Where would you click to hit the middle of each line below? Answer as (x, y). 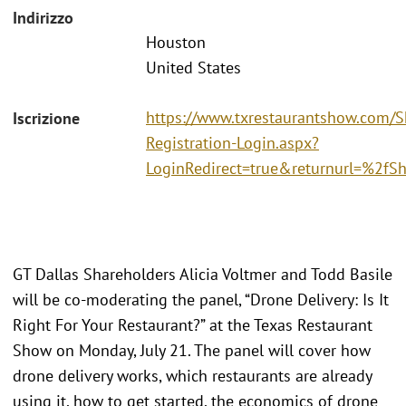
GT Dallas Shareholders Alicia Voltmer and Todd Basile (203, 274)
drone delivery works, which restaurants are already (192, 375)
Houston (176, 43)
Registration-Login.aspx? (232, 142)
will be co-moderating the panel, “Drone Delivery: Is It (201, 299)
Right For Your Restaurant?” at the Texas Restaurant (193, 324)
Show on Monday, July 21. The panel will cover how (192, 350)
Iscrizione (46, 118)
